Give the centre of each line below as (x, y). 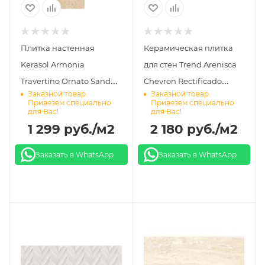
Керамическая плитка (188, 48)
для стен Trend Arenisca (190, 65)
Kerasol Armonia (53, 65)
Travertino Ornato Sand (66, 81)
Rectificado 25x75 (54, 98)
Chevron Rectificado (182, 81)
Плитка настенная (58, 48)
